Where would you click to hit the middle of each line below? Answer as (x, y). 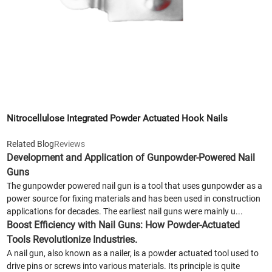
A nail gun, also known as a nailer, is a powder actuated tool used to (133, 253)
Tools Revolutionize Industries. (72, 239)
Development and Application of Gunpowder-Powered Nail (131, 157)
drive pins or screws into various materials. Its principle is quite (124, 266)
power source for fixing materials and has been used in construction (134, 198)
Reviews (70, 144)
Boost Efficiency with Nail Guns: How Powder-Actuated (124, 225)
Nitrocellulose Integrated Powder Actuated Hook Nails (117, 119)
